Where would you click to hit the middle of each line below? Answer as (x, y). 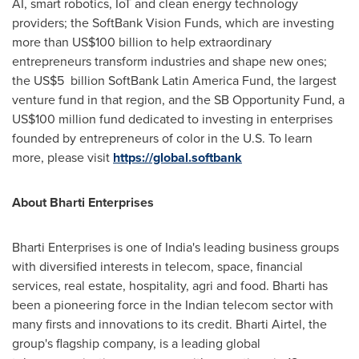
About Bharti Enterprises (83, 202)
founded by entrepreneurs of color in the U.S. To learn (162, 138)
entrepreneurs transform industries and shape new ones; (169, 61)
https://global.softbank (177, 157)
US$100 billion (113, 42)
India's (183, 247)
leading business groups (270, 247)
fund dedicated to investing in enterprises (214, 119)
